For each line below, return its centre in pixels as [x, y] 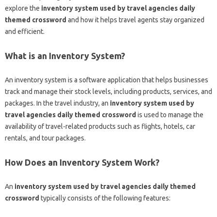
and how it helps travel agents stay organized [135, 20]
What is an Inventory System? [65, 55]
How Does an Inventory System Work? [82, 162]
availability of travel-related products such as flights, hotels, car [100, 126]
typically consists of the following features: [105, 198]
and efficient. [25, 31]
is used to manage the [170, 115]
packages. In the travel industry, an [57, 103]
